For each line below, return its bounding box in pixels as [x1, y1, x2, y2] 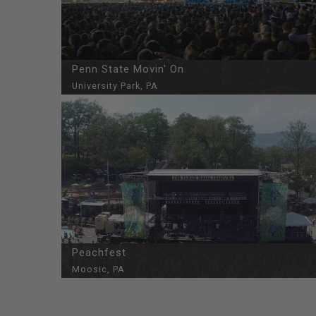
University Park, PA [72, 80, 158, 91]
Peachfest [72, 246, 126, 259]
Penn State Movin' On [72, 63, 184, 75]
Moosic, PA [72, 264, 125, 274]
